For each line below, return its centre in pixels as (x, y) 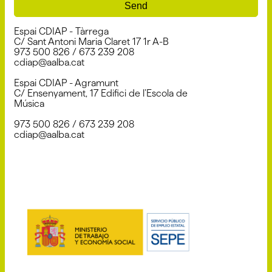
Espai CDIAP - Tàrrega (61, 31)
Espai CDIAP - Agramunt (66, 83)
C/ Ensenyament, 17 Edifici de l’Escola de (101, 93)
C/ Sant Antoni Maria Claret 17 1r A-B (91, 41)
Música (29, 103)
